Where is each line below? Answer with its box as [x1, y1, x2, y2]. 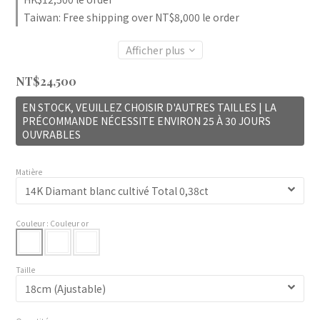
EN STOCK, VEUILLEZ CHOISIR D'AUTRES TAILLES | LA [22, 100, 276, 114]
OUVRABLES [22, 127, 81, 141]
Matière [16, 166, 42, 177]
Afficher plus [125, 43, 185, 57]
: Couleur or [46, 218, 89, 229]
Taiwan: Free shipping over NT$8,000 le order [24, 10, 239, 24]
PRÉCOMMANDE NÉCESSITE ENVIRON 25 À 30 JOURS [22, 114, 271, 128]
